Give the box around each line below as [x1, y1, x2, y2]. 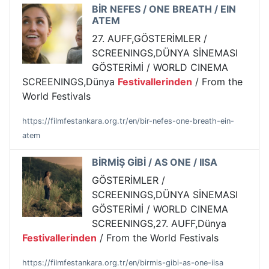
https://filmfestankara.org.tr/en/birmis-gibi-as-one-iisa [22, 258, 223, 268]
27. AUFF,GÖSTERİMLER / [92, 32, 207, 45]
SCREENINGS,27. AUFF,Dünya [92, 217, 226, 230]
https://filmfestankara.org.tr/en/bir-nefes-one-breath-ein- [22, 116, 234, 126]
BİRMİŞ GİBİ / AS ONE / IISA [92, 156, 217, 169]
